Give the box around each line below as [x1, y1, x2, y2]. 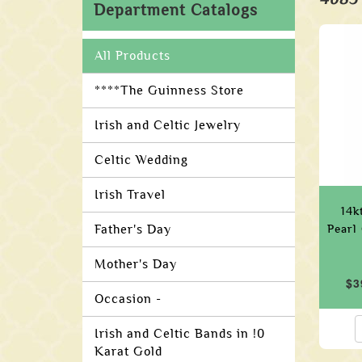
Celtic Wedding [95, 153, 188, 167]
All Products [95, 48, 170, 63]
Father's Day [95, 222, 171, 237]
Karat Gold [95, 344, 162, 359]
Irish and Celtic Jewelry [95, 118, 241, 133]
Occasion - [95, 292, 162, 306]
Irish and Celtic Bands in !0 [95, 326, 265, 341]
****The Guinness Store [95, 83, 244, 98]
